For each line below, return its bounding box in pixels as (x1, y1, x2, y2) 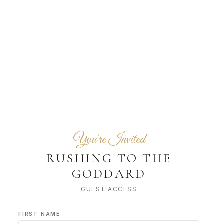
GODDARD (72, 165, 146, 181)
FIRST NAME (18, 210, 60, 217)
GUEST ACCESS (81, 185, 137, 193)
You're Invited (72, 130, 145, 148)
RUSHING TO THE (46, 150, 171, 166)
